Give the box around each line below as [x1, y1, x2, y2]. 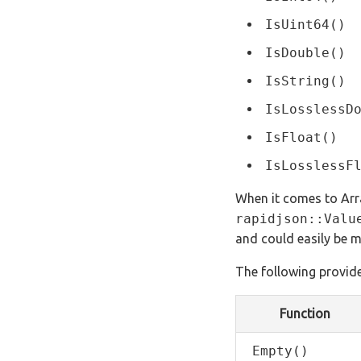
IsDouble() [265, 45, 346, 61]
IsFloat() [265, 130, 338, 146]
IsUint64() [265, 17, 346, 33]
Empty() [252, 343, 309, 359]
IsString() [265, 73, 346, 89]
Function [279, 306, 330, 322]
